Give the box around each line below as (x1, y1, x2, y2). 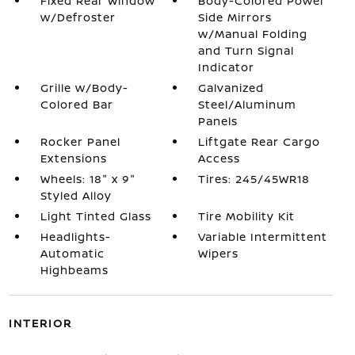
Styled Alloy (40, 188, 112, 203)
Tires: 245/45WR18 (198, 171, 311, 186)
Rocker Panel (40, 134, 120, 149)
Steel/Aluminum (198, 97, 297, 112)
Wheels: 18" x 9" (40, 171, 136, 186)
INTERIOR (8, 315, 72, 330)
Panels (198, 113, 239, 128)
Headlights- (40, 229, 111, 244)
